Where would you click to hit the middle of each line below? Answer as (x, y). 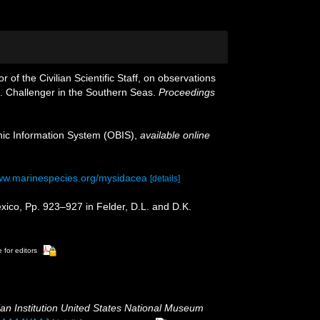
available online (175, 135)
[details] (165, 179)
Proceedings (187, 92)
